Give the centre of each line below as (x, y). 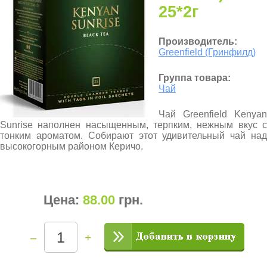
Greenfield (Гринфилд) (207, 52)
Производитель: (198, 41)
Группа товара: (195, 78)
